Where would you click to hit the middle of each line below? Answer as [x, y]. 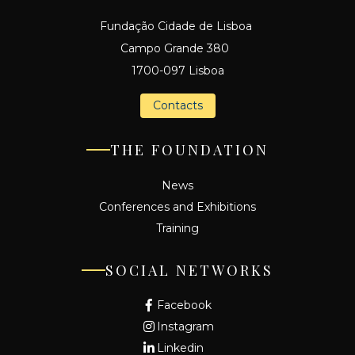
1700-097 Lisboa [177, 70]
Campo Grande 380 [177, 48]
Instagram [185, 326]
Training [177, 228]
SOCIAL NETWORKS [189, 270]
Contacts [177, 105]
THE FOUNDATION [189, 149]
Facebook [184, 305]
